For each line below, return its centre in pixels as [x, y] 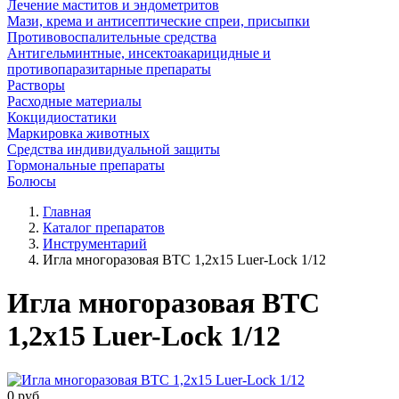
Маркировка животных [78, 133]
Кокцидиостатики [62, 117]
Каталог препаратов [104, 228]
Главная [67, 212]
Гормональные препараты [86, 165]
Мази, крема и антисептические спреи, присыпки [159, 21]
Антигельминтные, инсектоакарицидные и [139, 53]
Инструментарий [95, 244]
